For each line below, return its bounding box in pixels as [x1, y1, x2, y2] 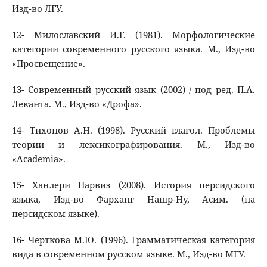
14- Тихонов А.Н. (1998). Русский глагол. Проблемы [11, 124, 256, 137]
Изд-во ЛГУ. [11, 2, 63, 15]
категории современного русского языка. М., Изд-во [11, 43, 256, 56]
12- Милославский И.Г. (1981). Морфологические [11, 29, 256, 42]
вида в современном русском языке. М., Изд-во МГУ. [11, 248, 246, 261]
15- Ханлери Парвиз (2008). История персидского [11, 179, 256, 192]
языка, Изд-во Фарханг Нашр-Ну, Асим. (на [11, 193, 256, 206]
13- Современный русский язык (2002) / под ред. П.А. [11, 83, 256, 97]
